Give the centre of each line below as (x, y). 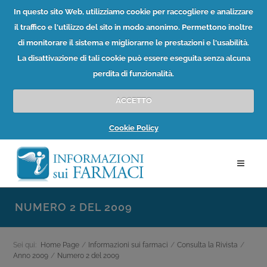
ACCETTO (133, 100)
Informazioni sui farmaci (128, 245)
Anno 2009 (31, 256)
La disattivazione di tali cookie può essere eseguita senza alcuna (133, 58)
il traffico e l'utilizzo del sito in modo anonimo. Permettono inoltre (133, 27)
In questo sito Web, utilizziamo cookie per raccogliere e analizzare (133, 11)
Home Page (60, 245)
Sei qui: (25, 245)
